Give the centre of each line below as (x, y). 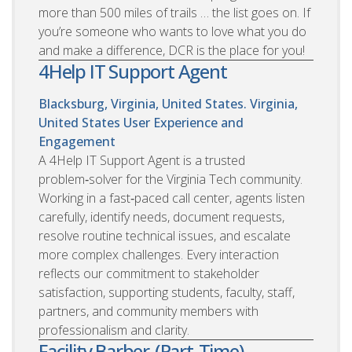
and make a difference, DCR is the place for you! (172, 50)
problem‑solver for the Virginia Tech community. (170, 179)
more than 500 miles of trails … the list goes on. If (174, 12)
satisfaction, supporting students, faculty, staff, (167, 292)
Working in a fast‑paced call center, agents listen (172, 198)
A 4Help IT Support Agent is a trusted (142, 160)
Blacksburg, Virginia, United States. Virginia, (168, 103)
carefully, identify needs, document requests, (161, 216)
